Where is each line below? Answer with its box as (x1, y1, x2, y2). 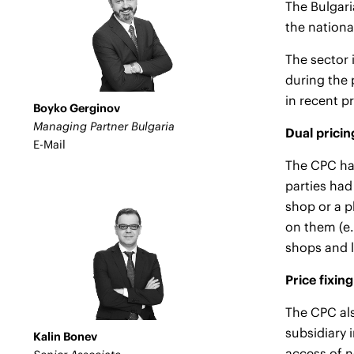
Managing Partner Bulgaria (33, 119, 175, 134)
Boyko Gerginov (33, 101, 120, 115)
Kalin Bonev (33, 330, 97, 344)
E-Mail (33, 137, 66, 152)
